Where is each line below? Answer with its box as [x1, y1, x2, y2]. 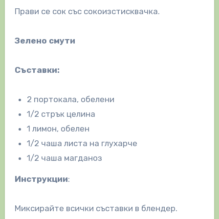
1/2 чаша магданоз [27, 153, 103, 163]
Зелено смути [14, 35, 75, 45]
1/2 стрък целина [27, 109, 96, 119]
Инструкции [14, 174, 68, 184]
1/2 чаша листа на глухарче [27, 138, 138, 148]
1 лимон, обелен [27, 123, 90, 133]
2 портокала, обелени [27, 94, 115, 104]
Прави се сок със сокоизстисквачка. [14, 6, 160, 16]
